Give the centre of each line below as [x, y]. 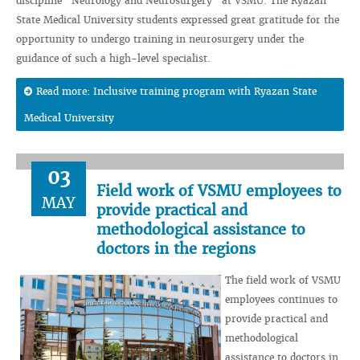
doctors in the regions [176, 249]
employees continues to [281, 299]
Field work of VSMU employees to [219, 191]
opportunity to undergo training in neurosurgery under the [160, 39]
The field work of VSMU [283, 280]
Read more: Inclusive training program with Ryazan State [176, 91]
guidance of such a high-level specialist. [113, 58]
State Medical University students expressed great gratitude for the [178, 20]
